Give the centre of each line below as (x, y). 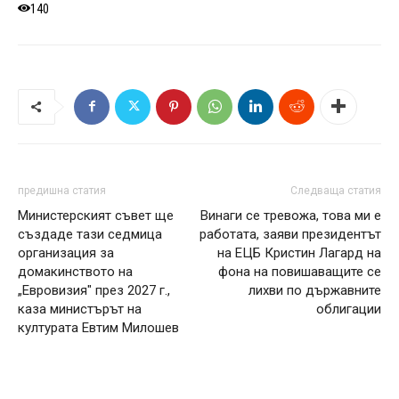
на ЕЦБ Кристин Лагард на (299, 252)
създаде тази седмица (90, 234)
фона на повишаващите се (300, 271)
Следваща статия (336, 190)
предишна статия (62, 190)
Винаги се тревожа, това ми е (291, 215)
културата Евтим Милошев (98, 327)
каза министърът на (80, 309)
